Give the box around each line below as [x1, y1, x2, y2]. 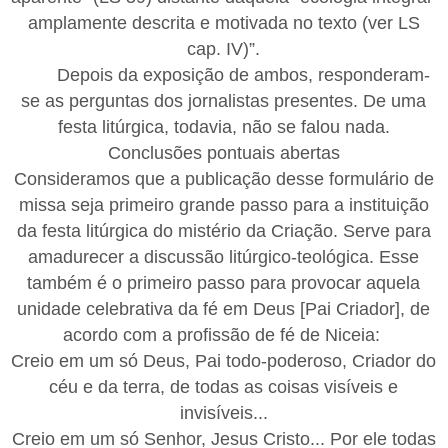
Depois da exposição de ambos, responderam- [57, 64, 431, 85]
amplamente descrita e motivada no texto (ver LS [27, 12, 420, 33]
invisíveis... [179, 402, 268, 423]
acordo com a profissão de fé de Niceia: [62, 324, 385, 345]
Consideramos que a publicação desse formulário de [13, 168, 434, 189]
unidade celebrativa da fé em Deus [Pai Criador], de [17, 298, 431, 319]
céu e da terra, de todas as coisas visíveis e [49, 376, 399, 397]
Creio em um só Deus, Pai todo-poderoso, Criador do [11, 350, 437, 371]
